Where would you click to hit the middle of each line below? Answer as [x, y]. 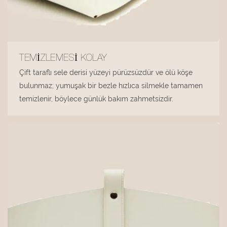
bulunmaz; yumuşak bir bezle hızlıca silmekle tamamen [111, 86]
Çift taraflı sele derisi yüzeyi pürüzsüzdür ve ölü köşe [106, 73]
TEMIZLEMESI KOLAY [63, 59]
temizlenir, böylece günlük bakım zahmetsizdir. [97, 99]
